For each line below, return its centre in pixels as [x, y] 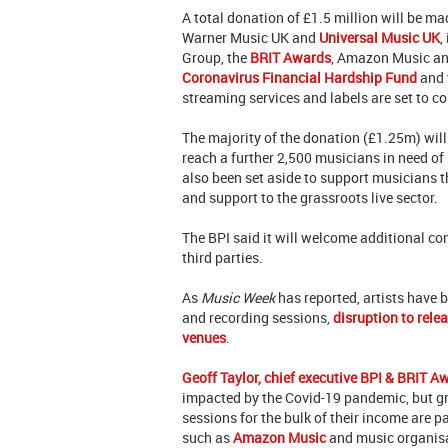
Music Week [238, 298]
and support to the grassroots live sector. [310, 198]
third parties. [222, 258]
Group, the [216, 58]
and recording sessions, [257, 318]
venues [204, 338]
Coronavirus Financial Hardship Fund [299, 78]
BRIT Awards [290, 58]
